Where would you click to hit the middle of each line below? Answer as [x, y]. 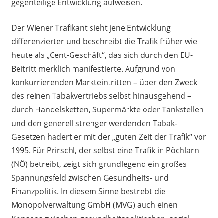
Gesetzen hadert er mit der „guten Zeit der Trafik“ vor [109, 137]
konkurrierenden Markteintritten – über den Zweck [104, 82]
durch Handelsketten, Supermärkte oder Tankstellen [107, 110]
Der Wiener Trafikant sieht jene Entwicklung [91, 28]
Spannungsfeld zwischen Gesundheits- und [90, 178]
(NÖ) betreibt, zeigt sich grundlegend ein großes [99, 164]
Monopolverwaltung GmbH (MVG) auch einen [94, 205]
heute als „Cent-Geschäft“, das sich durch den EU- [102, 55]
